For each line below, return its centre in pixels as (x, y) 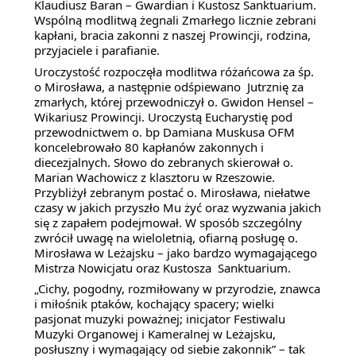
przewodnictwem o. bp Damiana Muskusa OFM (164, 132)
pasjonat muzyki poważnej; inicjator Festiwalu (160, 319)
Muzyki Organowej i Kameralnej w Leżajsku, (155, 334)
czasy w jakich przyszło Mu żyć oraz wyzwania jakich (178, 207)
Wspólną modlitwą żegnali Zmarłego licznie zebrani (175, 20)
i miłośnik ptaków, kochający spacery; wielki (154, 304)
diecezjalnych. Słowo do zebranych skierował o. (164, 162)
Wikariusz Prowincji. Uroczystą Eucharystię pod (163, 116)
